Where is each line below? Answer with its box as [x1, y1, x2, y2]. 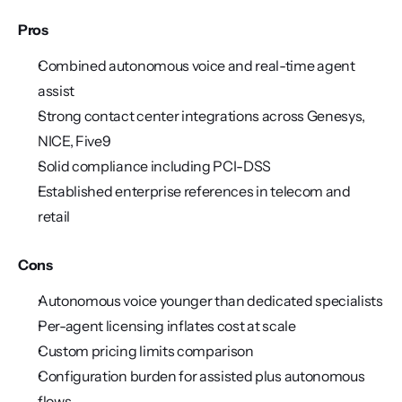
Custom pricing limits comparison [38, 342, 254, 360]
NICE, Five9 [38, 132, 111, 150]
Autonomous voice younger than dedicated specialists [38, 292, 383, 310]
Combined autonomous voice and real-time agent [38, 57, 355, 74]
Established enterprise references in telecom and [38, 182, 351, 200]
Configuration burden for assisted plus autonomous [38, 367, 365, 385]
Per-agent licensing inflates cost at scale [38, 317, 296, 335]
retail [38, 207, 71, 225]
